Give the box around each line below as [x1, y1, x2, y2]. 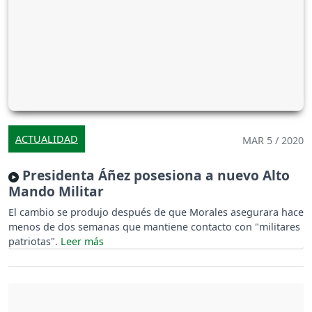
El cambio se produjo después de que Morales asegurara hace [8, 205, 304, 219]
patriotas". [8, 235, 61, 249]
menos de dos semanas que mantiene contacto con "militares [8, 220, 300, 234]
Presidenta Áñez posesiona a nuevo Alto [19, 166, 290, 185]
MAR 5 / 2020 [242, 134, 304, 148]
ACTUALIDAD [15, 132, 78, 146]
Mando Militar [8, 182, 104, 201]
